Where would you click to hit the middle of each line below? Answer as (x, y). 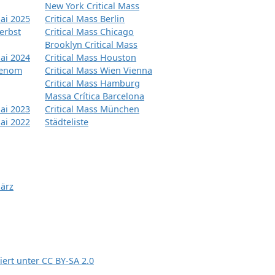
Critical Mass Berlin (85, 19)
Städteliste (67, 122)
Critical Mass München (92, 109)
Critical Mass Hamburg (92, 83)
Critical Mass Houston (91, 58)
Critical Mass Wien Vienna (99, 71)
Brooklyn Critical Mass (91, 45)
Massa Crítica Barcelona (95, 96)
